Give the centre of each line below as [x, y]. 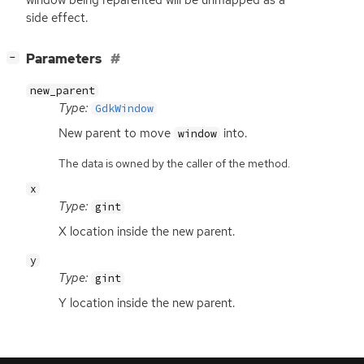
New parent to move [116, 133]
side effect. [57, 18]
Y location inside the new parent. [147, 303]
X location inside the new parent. [147, 232]
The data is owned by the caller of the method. [174, 163]
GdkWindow [124, 108]
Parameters [65, 59]
